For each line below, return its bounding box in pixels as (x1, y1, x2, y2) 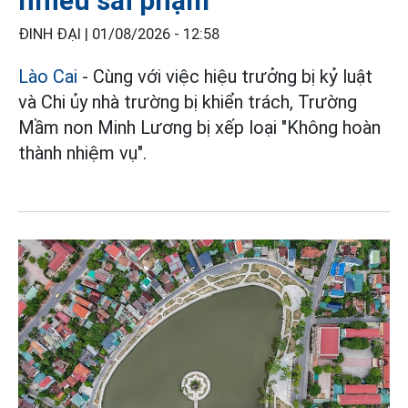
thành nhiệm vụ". (18, 141, 147, 164)
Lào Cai (18, 65, 77, 87)
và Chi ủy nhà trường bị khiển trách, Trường (18, 90, 357, 113)
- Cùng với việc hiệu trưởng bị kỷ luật (77, 65, 372, 87)
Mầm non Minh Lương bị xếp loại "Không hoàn (18, 116, 381, 138)
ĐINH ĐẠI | (18, 25, 92, 43)
